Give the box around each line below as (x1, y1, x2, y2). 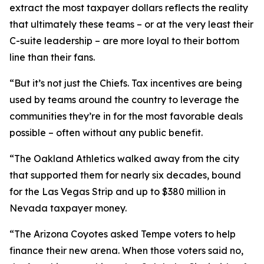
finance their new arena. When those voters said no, (9, 245, 243, 256)
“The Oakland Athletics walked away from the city (9, 153, 239, 164)
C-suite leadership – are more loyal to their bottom (9, 35, 239, 47)
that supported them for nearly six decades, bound (9, 169, 241, 181)
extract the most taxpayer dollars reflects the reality (9, 2, 248, 14)
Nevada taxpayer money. (9, 202, 127, 214)
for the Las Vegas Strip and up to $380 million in (9, 186, 226, 197)
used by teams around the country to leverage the (9, 94, 239, 105)
